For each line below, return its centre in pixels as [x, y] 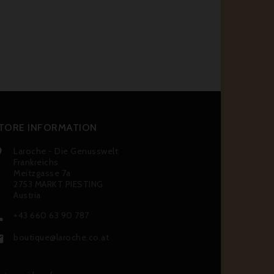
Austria [27, 195]
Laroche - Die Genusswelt [66, 151]
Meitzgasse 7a [42, 173]
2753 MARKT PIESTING [58, 184]
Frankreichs [36, 162]
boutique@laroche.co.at [61, 238]
